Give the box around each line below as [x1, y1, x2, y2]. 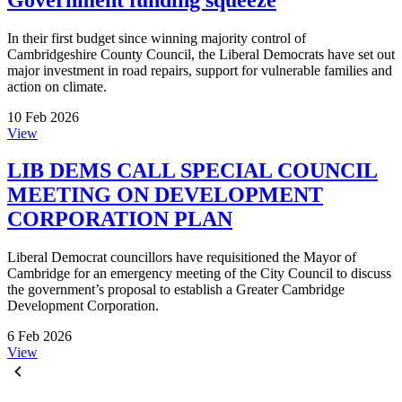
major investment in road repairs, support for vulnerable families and [7, 62, 392, 78]
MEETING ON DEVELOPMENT [7, 183, 323, 207]
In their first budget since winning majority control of [7, 30, 306, 46]
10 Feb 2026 [7, 109, 79, 125]
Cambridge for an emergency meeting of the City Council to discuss [7, 266, 391, 282]
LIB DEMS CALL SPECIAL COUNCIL [7, 159, 378, 183]
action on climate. [7, 78, 107, 94]
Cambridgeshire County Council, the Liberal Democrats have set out [7, 46, 395, 62]
